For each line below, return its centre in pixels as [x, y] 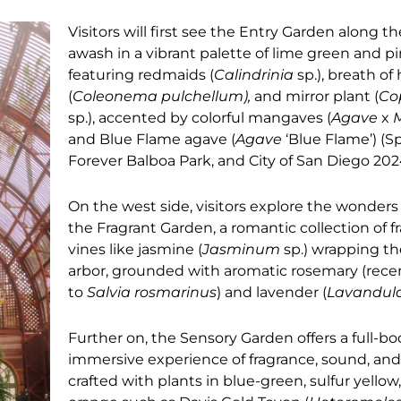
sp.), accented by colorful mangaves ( [200, 117]
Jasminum [243, 249]
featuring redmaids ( [141, 74]
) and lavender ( [272, 292]
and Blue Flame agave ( [152, 139]
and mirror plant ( [315, 96]
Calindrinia [256, 74]
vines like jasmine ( [136, 249]
